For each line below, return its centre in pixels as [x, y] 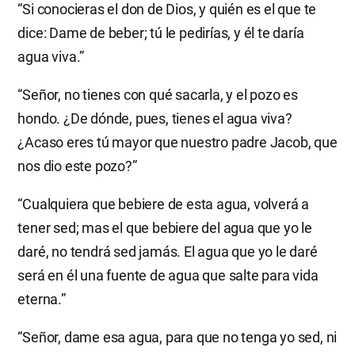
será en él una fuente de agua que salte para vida [168, 275]
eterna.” [42, 299]
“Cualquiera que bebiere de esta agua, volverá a [163, 204]
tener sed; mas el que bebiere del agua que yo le [165, 227]
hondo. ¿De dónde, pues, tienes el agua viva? [155, 118]
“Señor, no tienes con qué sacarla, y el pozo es [158, 94]
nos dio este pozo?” [77, 166]
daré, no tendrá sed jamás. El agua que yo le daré [168, 251]
